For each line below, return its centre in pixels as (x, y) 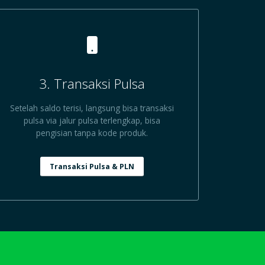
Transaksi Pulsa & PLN (92, 166)
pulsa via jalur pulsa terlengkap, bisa (92, 121)
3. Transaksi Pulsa (92, 84)
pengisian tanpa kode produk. (92, 133)
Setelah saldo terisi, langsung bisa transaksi (92, 108)
